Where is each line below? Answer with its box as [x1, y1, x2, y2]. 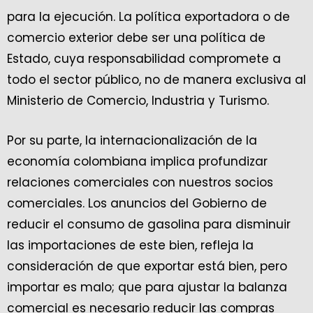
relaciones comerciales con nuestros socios [7, 174, 273, 191]
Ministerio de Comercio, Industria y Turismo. [7, 92, 276, 109]
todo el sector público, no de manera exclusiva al [7, 71, 306, 88]
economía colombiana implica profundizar [7, 153, 268, 170]
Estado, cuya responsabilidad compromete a [7, 50, 281, 67]
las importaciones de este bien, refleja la [7, 237, 254, 254]
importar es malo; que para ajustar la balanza [7, 279, 287, 296]
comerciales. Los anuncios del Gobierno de [7, 195, 267, 212]
